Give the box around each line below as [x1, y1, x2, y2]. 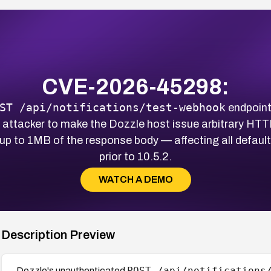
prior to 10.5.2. [99, 150, 172, 163]
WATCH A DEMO [98, 174, 173, 184]
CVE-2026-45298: [42, 74, 229, 99]
